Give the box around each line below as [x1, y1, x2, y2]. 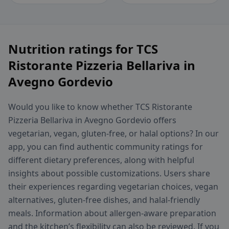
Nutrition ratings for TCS [8, 40, 158, 58]
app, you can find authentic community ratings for [8, 141, 203, 153]
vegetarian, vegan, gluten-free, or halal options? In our [8, 128, 219, 140]
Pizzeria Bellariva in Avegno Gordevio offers [8, 114, 176, 126]
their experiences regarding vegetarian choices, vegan [8, 181, 218, 193]
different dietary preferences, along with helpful [8, 154, 194, 166]
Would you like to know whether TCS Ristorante [8, 101, 192, 113]
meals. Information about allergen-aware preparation [8, 208, 216, 219]
